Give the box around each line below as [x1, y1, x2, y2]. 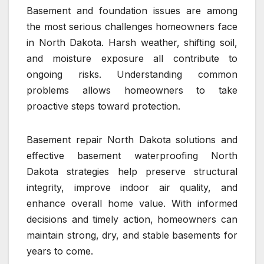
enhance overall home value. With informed [27, 197, 237, 209]
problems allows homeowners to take [27, 84, 237, 96]
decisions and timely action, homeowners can [27, 213, 237, 225]
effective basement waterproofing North [27, 150, 237, 161]
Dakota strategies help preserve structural [27, 166, 237, 177]
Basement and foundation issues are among [27, 5, 237, 16]
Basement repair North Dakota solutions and [27, 134, 237, 146]
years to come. [27, 245, 93, 257]
